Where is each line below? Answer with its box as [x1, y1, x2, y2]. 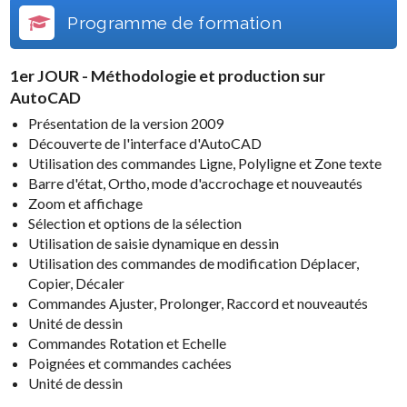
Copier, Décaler [28, 274, 125, 293]
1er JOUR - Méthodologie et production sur [10, 65, 326, 85]
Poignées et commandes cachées [28, 354, 233, 372]
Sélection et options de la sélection [28, 214, 243, 233]
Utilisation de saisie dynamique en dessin [28, 234, 280, 253]
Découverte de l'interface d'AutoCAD [28, 134, 263, 153]
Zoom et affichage [28, 194, 144, 213]
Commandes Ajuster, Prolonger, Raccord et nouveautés [28, 294, 369, 313]
